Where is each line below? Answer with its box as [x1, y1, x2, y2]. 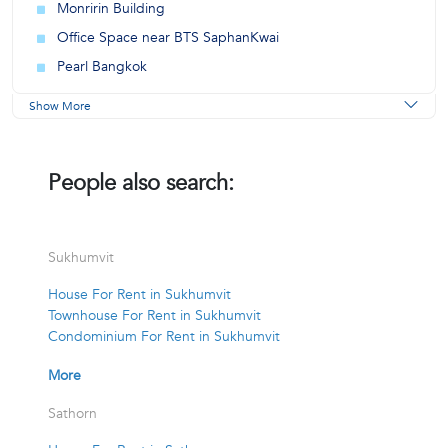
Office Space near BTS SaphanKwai [57, 28, 279, 47]
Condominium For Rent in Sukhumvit [48, 327, 280, 346]
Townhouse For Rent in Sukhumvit [48, 306, 261, 325]
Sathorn [48, 404, 97, 423]
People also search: [48, 168, 234, 198]
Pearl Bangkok [57, 57, 147, 76]
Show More [29, 98, 91, 114]
